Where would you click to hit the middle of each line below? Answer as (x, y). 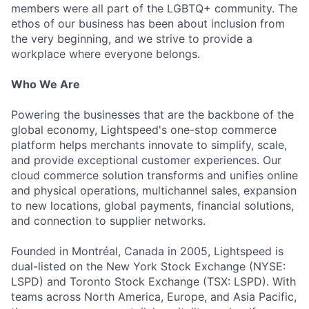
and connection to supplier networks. (108, 221)
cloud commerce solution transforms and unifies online (154, 176)
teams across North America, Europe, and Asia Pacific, (154, 297)
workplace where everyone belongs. (106, 54)
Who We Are (46, 84)
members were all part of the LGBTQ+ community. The (154, 9)
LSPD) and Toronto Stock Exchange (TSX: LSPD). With (153, 282)
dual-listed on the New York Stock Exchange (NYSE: (148, 267)
